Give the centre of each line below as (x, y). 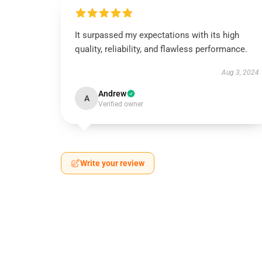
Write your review (112, 163)
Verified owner (121, 104)
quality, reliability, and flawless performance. (161, 49)
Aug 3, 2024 (240, 73)
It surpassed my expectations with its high (157, 35)
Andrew (112, 94)
